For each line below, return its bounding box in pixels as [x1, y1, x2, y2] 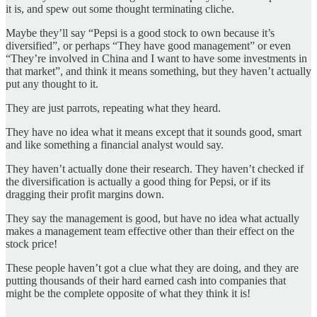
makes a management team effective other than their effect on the [6, 225, 294, 238]
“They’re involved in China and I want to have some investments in [6, 52, 307, 65]
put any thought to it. [6, 78, 98, 91]
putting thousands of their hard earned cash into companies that [6, 275, 286, 287]
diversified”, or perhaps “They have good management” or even [6, 40, 291, 52]
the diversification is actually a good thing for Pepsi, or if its [6, 175, 270, 188]
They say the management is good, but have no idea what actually [6, 212, 299, 225]
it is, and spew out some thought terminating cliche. [6, 3, 234, 16]
